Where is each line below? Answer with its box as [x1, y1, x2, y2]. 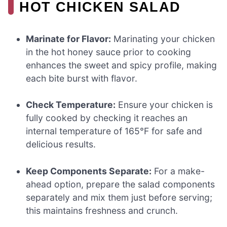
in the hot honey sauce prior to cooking [26, 46, 192, 57]
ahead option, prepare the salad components [26, 178, 215, 190]
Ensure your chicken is [116, 99, 213, 110]
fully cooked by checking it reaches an [26, 112, 188, 124]
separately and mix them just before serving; [26, 192, 213, 203]
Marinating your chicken [111, 33, 215, 44]
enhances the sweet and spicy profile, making [26, 59, 217, 70]
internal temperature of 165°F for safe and [26, 126, 203, 137]
